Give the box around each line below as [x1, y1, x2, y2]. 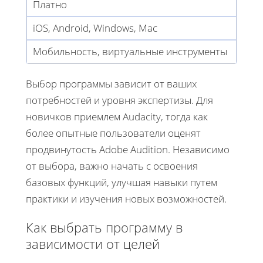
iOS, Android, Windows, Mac [33, 21, 157, 35]
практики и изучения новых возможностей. [26, 191, 227, 205]
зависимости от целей [26, 234, 160, 252]
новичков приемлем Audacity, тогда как [26, 109, 208, 123]
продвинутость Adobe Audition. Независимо [26, 142, 230, 156]
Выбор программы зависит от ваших [26, 76, 197, 90]
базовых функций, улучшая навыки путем [26, 175, 217, 189]
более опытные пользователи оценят [26, 126, 201, 140]
